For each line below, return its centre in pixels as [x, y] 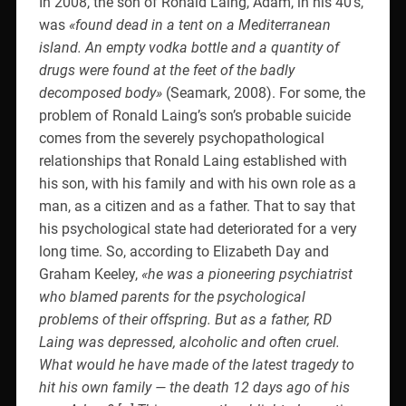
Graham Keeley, [90, 274]
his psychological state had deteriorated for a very [198, 228]
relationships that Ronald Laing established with [193, 160]
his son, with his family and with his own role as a [197, 183]
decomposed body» [100, 92]
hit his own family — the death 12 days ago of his [194, 387]
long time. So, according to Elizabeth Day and [184, 251]
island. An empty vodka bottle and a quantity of [188, 47]
